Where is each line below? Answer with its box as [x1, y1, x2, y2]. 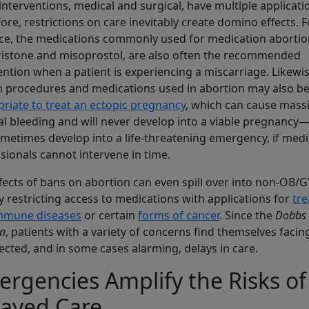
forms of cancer [138, 208, 219, 223]
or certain [81, 208, 138, 223]
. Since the [219, 208, 275, 223]
